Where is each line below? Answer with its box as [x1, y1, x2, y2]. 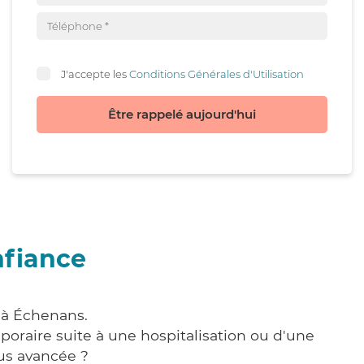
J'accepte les [61, 67, 129, 80]
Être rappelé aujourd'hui [108, 106, 256, 122]
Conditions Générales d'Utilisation [129, 67, 304, 80]
